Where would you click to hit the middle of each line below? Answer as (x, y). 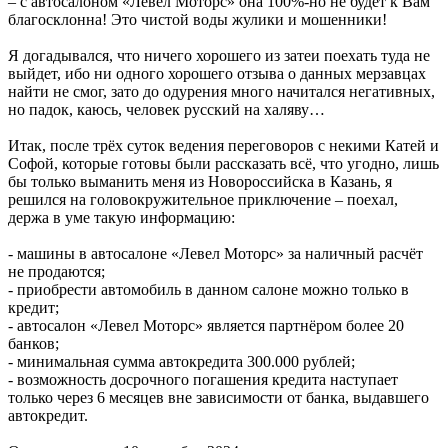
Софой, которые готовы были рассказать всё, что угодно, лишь (223, 163)
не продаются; (56, 271)
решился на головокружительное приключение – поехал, (203, 199)
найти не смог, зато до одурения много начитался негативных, (221, 91)
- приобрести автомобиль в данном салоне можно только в (208, 289)
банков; (33, 343)
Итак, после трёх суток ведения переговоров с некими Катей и (223, 145)
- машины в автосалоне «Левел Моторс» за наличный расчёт (215, 253)
